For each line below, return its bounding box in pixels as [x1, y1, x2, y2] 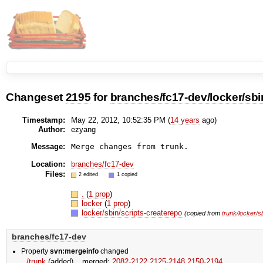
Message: [31, 141, 65, 151]
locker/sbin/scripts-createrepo [82, 208, 185, 217]
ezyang [70, 124, 96, 134]
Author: [38, 124, 65, 134]
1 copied [116, 171, 137, 177]
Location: [31, 159, 65, 168]
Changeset [6, 91, 66, 103]
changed [99, 247, 129, 255]
